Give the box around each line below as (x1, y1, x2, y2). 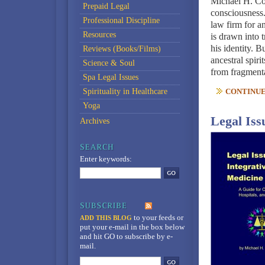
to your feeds (131, 213, 175, 222)
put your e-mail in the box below (79, 222, 185, 231)
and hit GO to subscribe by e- (79, 232, 173, 241)
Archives (79, 117, 109, 125)
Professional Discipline (82, 16, 160, 25)
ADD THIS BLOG (79, 214, 132, 221)
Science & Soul (82, 59, 135, 67)
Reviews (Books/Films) (82, 44, 161, 53)
